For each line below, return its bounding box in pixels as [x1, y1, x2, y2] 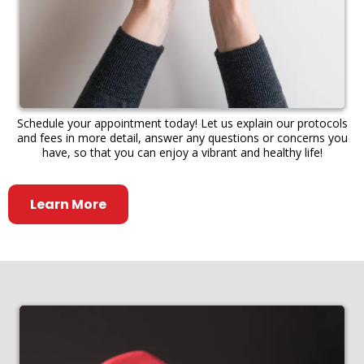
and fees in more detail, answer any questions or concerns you [16, 130, 348, 145]
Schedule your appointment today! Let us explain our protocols [16, 115, 348, 131]
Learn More [30, 195, 106, 214]
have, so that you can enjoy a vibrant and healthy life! [41, 145, 323, 160]
